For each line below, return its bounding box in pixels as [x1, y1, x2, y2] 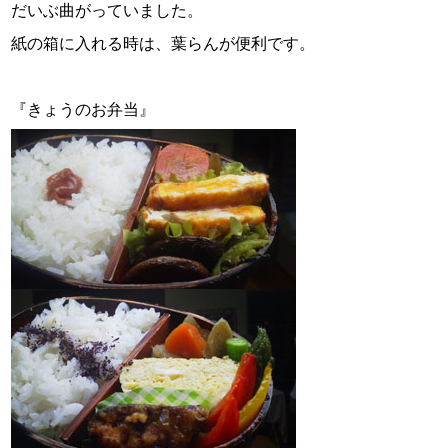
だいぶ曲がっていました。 [11, 2, 204, 20]
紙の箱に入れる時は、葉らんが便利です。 [11, 35, 316, 53]
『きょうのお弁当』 [11, 101, 156, 119]
